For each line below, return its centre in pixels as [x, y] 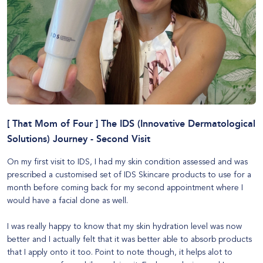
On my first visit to [42, 162]
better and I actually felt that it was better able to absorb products [129, 240]
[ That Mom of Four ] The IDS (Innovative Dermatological [131, 124]
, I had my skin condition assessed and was [169, 162]
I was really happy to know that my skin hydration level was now [124, 227]
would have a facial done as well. [68, 201]
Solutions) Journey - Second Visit [79, 139]
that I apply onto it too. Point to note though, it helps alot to [120, 252]
